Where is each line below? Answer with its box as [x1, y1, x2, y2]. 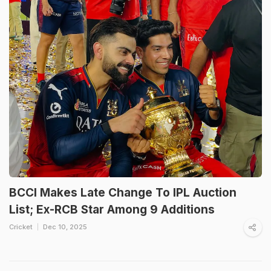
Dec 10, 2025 [43, 222, 87, 231]
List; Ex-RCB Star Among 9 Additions [9, 202, 215, 217]
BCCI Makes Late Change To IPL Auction [9, 185, 237, 200]
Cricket [9, 222, 33, 231]
